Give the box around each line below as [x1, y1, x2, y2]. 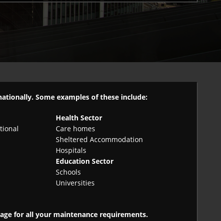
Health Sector [56, 113, 103, 123]
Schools [56, 167, 81, 177]
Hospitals [56, 146, 87, 155]
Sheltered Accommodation [56, 135, 144, 145]
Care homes [56, 124, 96, 134]
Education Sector [56, 156, 114, 166]
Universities [56, 178, 95, 188]
